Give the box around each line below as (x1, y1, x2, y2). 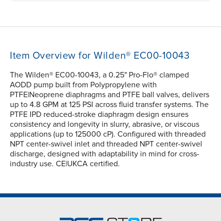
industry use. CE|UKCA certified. (10, 159, 120, 169)
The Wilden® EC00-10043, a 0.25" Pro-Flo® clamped (10, 70, 189, 80)
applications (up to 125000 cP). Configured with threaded (10, 129, 206, 140)
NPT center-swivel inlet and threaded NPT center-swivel (10, 139, 202, 149)
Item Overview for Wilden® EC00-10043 (10, 50, 189, 62)
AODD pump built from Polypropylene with (10, 80, 157, 90)
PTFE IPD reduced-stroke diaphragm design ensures (10, 110, 188, 120)
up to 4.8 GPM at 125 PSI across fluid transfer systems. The (10, 100, 209, 110)
